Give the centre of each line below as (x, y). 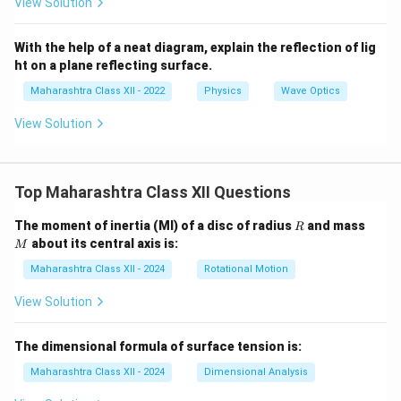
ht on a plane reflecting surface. (113, 65)
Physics (223, 91)
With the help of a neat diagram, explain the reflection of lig (195, 47)
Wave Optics (311, 91)
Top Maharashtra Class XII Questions (153, 192)
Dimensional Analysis (256, 372)
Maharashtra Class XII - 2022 (98, 91)
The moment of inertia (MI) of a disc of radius (154, 226)
